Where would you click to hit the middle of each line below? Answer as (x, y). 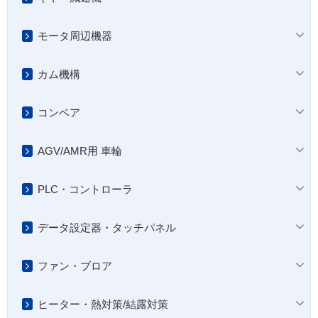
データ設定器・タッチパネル (107, 228)
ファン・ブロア (75, 266)
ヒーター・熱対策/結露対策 (103, 305)
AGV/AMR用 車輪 (80, 151)
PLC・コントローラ (85, 190)
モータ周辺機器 (75, 36)
